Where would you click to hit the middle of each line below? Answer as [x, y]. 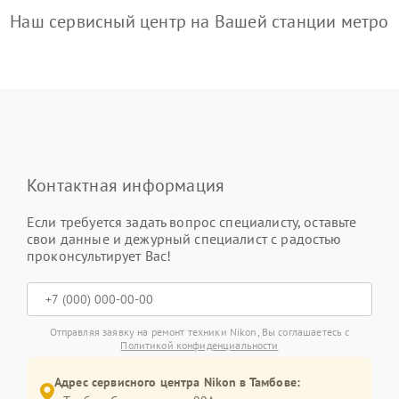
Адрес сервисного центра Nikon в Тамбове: [177, 382]
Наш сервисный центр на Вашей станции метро [199, 21]
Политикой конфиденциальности [199, 345]
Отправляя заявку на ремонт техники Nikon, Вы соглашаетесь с [199, 332]
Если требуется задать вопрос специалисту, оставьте [192, 222]
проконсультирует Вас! [99, 256]
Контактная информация [126, 185]
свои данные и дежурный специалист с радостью [184, 239]
